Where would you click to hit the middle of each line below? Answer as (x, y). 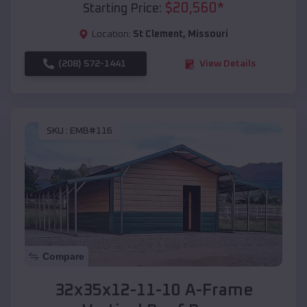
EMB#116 (91, 131)
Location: (111, 35)
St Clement (158, 35)
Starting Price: (122, 9)
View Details (228, 64)
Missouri (208, 35)
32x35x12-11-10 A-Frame (153, 291)
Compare (63, 257)
